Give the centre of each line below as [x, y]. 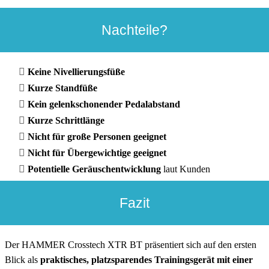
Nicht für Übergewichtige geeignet [97, 153]
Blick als [21, 259]
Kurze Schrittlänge [66, 121]
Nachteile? [134, 30]
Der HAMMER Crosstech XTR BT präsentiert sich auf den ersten [131, 244]
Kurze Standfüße [62, 88]
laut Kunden [185, 169]
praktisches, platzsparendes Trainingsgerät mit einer [145, 259]
